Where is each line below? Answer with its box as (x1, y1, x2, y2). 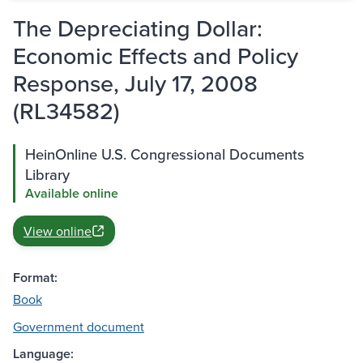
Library (25, 164, 70, 186)
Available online (25, 184, 118, 203)
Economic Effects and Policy (13, 39, 298, 73)
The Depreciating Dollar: (13, 11, 263, 45)
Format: (13, 268, 58, 288)
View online (23, 222, 92, 241)
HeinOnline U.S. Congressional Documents (25, 143, 305, 165)
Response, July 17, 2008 (13, 66, 258, 100)
